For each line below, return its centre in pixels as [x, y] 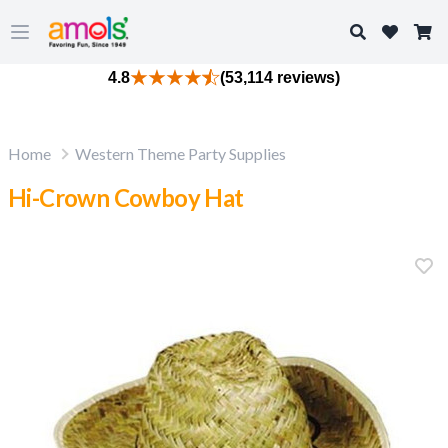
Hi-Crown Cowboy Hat [126, 197]
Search [372, 30]
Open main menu [75, 42]
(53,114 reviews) [280, 77]
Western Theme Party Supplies [180, 153]
